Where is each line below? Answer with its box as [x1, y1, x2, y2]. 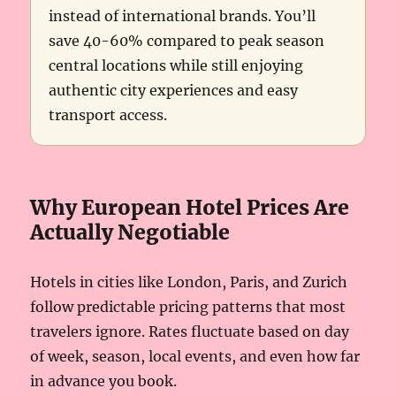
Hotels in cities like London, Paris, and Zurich [30, 273, 348, 292]
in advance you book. [30, 372, 178, 391]
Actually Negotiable [30, 219, 231, 246]
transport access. [49, 106, 168, 125]
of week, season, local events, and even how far [30, 347, 361, 366]
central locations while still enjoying [49, 57, 304, 75]
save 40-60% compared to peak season [49, 32, 325, 50]
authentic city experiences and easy [49, 81, 299, 100]
